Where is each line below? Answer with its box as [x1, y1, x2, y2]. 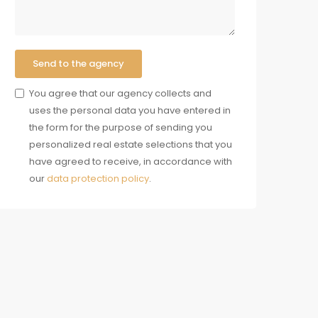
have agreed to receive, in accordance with [29, 155, 232, 169]
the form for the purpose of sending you [29, 121, 212, 135]
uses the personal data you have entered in [29, 104, 231, 118]
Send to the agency [33, 57, 124, 71]
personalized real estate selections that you [29, 138, 232, 152]
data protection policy [47, 172, 149, 186]
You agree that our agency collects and [29, 87, 212, 101]
